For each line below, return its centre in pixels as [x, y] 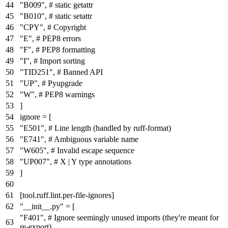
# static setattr [70, 16]
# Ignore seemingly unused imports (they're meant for [133, 217]
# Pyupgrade [62, 83]
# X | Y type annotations [93, 161]
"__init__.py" [42, 206]
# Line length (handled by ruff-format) [110, 128]
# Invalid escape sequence [93, 150]
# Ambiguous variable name [93, 139]
